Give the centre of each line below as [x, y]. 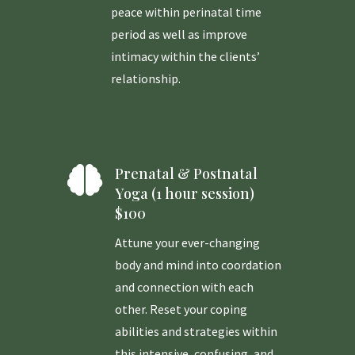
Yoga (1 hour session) [184, 194]
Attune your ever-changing [187, 243]
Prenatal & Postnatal [186, 174]
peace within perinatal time [186, 12]
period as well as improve [179, 34]
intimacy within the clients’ [185, 57]
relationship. [145, 79]
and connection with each [184, 287]
